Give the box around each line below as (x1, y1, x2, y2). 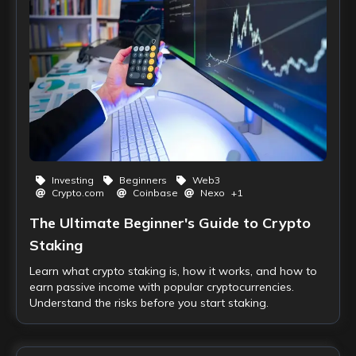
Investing (52, 174, 94, 186)
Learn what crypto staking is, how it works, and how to (29, 264, 317, 278)
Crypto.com (52, 187, 104, 199)
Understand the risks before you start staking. (29, 296, 269, 310)
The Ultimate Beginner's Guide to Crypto (29, 214, 311, 232)
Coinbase (133, 187, 178, 199)
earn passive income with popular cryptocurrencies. (29, 280, 294, 294)
